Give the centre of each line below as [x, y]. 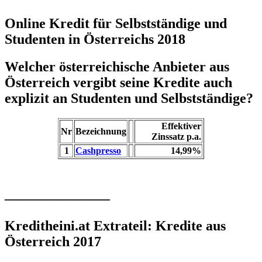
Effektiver [181, 126]
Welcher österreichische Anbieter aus [117, 66]
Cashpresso [98, 150]
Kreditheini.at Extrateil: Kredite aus [115, 225]
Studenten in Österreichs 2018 [95, 39]
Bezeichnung [101, 131]
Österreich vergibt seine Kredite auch [118, 82]
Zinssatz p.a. [176, 136]
